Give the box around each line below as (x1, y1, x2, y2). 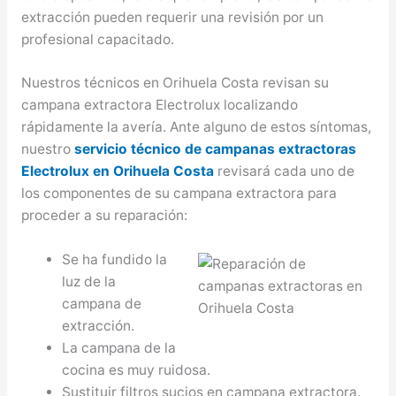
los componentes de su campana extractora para (20, 185, 337, 202)
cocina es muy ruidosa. (62, 362, 211, 379)
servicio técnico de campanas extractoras (73, 141, 356, 158)
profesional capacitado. (20, 30, 174, 48)
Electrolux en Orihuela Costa (20, 163, 214, 180)
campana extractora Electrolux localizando (20, 96, 298, 114)
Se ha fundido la (62, 251, 168, 269)
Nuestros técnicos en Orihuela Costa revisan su (20, 74, 329, 92)
